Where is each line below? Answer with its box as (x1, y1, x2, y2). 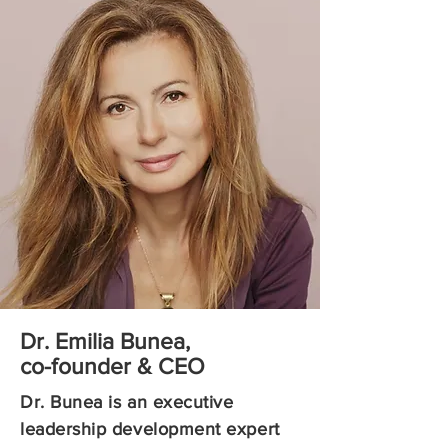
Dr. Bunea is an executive (20, 392, 234, 412)
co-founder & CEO (20, 354, 205, 378)
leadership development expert (20, 419, 280, 439)
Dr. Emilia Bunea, (20, 329, 190, 353)
